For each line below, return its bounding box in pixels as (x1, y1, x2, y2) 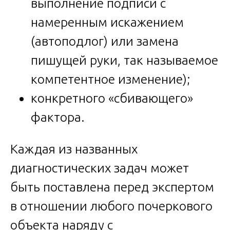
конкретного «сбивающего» (31, 90, 193, 105)
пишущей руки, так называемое (31, 52, 218, 67)
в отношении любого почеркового (10, 198, 213, 213)
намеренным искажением (31, 14, 184, 29)
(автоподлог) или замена (31, 33, 179, 48)
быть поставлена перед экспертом (10, 179, 214, 194)
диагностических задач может (10, 160, 189, 175)
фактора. (31, 109, 85, 124)
